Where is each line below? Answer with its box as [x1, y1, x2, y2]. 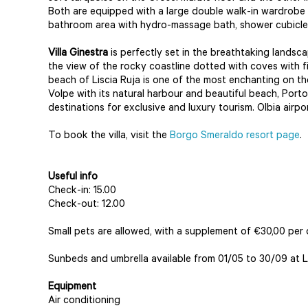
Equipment [48, 282, 96, 294]
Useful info [48, 172, 98, 184]
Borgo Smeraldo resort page [170, 131, 300, 142]
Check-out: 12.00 [48, 199, 125, 211]
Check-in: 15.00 [48, 186, 116, 197]
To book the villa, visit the [48, 131, 170, 142]
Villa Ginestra [48, 48, 111, 60]
